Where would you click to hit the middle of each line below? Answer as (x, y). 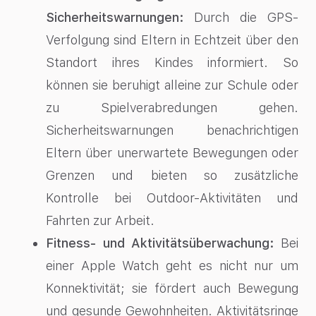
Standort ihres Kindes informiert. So (172, 63)
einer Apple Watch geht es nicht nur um (172, 266)
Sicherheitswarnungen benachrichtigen (172, 130)
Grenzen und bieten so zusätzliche (172, 176)
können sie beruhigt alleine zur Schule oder (172, 85)
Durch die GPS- (241, 18)
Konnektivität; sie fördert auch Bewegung (172, 288)
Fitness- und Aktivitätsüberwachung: (160, 243)
